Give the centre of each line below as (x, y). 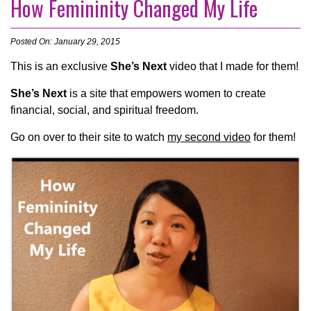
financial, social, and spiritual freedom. (104, 110)
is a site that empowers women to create (166, 94)
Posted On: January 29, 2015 (65, 42)
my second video (209, 137)
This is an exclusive (60, 67)
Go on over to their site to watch (89, 137)
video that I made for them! (233, 67)
